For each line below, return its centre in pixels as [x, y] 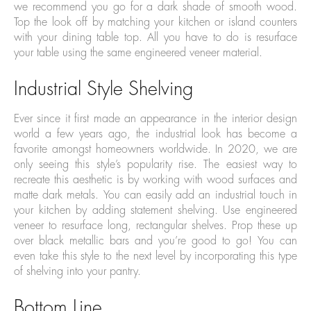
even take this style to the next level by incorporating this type [155, 257]
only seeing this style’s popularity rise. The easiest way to [155, 165]
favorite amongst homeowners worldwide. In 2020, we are [155, 150]
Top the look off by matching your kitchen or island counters [155, 23]
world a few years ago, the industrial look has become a [155, 134]
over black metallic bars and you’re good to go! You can [155, 241]
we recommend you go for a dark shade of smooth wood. [155, 7]
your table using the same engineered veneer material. [138, 53]
